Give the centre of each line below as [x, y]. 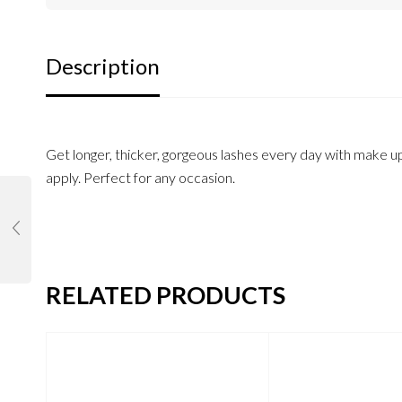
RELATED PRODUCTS [165, 294]
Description [102, 66]
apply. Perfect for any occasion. [140, 177]
